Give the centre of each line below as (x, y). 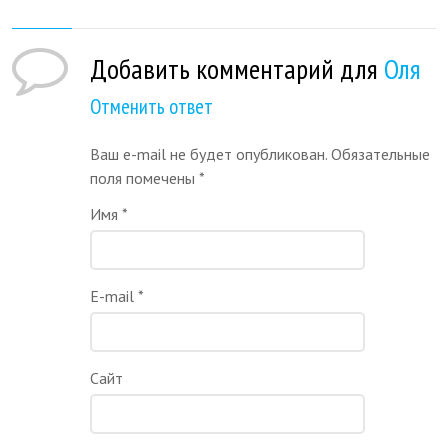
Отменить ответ (152, 106)
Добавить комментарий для (237, 68)
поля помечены (145, 177)
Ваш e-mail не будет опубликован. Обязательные (260, 153)
